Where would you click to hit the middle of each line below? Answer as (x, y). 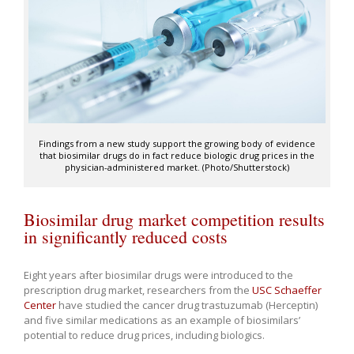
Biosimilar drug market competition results (174, 220)
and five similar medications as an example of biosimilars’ (162, 320)
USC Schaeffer (287, 290)
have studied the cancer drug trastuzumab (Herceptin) (187, 305)
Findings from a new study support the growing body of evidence (177, 144)
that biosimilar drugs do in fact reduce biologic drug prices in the (177, 156)
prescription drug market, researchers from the (138, 290)
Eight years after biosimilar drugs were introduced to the (158, 275)
